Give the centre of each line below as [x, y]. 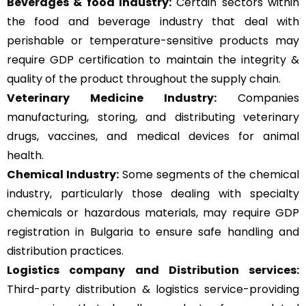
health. [25, 155]
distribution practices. [65, 251]
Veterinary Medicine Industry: [112, 98]
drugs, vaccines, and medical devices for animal [153, 136]
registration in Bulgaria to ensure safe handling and [153, 232]
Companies [258, 98]
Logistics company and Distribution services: [153, 270]
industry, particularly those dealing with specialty [153, 193]
